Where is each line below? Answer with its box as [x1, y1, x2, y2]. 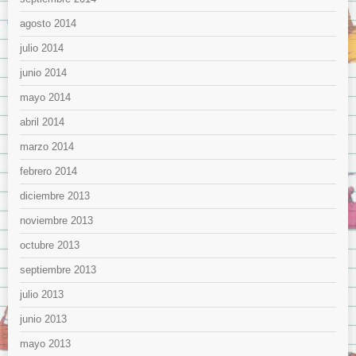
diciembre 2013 [20, 189, 90, 202]
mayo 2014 [20, 91, 71, 103]
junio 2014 [20, 66, 67, 79]
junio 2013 [20, 312, 67, 325]
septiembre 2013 [20, 263, 96, 276]
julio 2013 [20, 288, 64, 300]
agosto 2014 [20, 17, 76, 29]
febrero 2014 [20, 164, 77, 177]
